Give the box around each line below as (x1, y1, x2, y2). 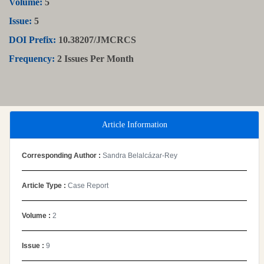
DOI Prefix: (9, 34, 56, 45)
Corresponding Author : (22, 151, 101, 160)
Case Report (68, 181, 108, 190)
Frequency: (9, 53, 55, 64)
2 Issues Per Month (55, 53, 134, 64)
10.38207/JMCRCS (56, 34, 136, 45)
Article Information (101, 120, 167, 129)
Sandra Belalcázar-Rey (101, 151, 177, 160)
